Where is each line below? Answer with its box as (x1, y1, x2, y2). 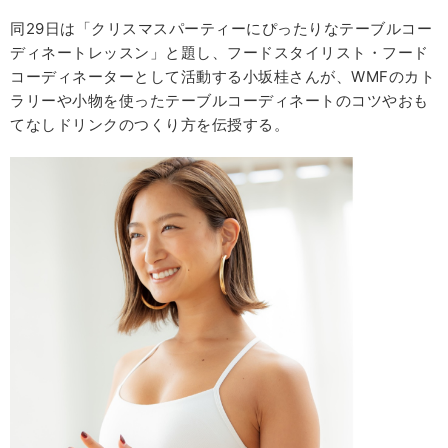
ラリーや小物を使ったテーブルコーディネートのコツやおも (10, 91, 429, 111)
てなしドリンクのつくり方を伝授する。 (10, 115, 289, 135)
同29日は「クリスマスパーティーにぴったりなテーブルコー (10, 19, 432, 39)
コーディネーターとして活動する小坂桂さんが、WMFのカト (10, 67, 435, 87)
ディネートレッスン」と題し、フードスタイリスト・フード (10, 43, 429, 63)
